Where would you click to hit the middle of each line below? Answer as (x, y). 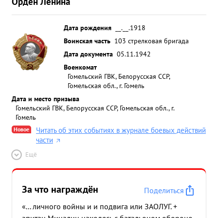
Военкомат (80, 67)
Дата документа (88, 54)
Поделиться (164, 190)
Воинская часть (87, 41)
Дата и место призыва (45, 99)
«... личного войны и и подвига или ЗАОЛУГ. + (100, 206)
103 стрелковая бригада (152, 41)
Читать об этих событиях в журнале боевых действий (121, 130)
